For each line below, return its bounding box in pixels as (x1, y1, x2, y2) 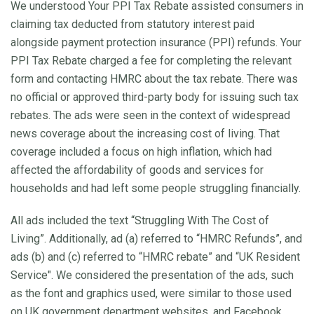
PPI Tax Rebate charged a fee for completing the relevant (11, 53, 292, 67)
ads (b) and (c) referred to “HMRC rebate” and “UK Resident (11, 250, 300, 264)
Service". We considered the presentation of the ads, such (11, 268, 294, 282)
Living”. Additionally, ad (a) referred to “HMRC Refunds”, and (11, 231, 302, 245)
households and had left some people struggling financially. (11, 181, 301, 195)
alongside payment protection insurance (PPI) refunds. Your (11, 35, 301, 49)
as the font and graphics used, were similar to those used (11, 286, 292, 300)
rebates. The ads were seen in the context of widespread (11, 108, 290, 122)
